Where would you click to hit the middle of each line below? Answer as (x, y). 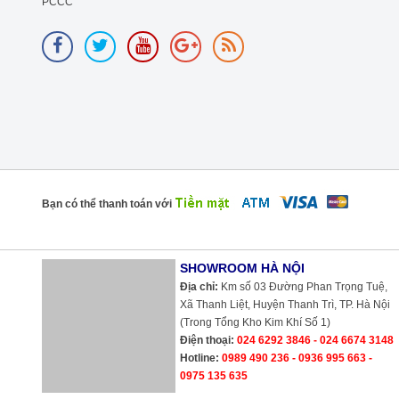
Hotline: (199, 358)
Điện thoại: (207, 340)
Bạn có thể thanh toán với (107, 204)
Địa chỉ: (199, 287)
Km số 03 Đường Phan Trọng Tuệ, (303, 287)
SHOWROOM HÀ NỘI (242, 268)
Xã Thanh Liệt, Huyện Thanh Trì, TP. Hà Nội (285, 305)
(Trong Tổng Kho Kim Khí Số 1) (255, 322)
